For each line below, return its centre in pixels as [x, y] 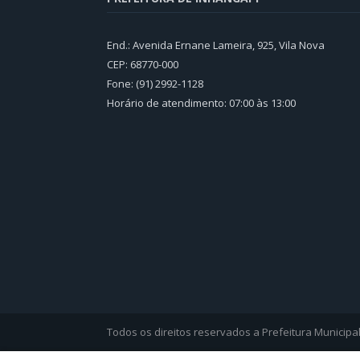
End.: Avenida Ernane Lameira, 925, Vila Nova [216, 45]
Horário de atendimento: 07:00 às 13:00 [201, 102]
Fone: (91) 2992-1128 [155, 83]
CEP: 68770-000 [143, 64]
